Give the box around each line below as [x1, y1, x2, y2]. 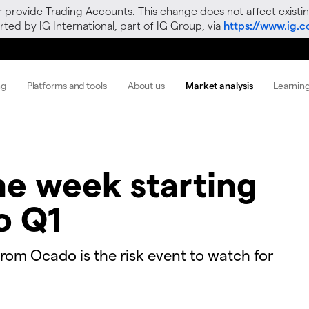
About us [127, 79, 165, 91]
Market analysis [185, 79, 253, 91]
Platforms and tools [26, 79, 107, 91]
